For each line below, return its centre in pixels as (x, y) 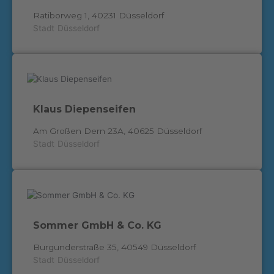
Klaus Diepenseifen (84, 109)
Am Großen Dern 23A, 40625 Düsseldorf (117, 131)
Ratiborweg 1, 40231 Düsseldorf (98, 15)
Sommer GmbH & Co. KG (97, 226)
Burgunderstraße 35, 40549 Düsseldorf (114, 247)
